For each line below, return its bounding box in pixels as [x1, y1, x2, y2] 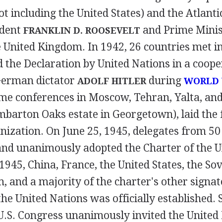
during [146, 74, 184, 87]
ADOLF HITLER [77, 76, 146, 86]
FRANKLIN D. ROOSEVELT [23, 25, 140, 36]
